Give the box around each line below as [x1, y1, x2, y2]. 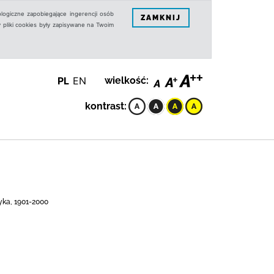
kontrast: [85, 100, 127, 112]
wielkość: [105, 75, 149, 86]
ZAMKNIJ [141, 13, 181, 22]
